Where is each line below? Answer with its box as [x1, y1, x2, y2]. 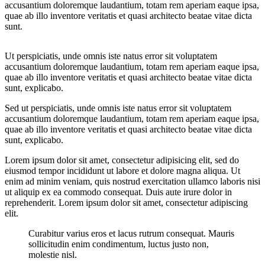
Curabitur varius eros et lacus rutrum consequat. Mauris [28, 228, 234, 238]
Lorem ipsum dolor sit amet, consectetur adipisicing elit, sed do [5, 154, 239, 165]
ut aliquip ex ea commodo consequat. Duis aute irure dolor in [5, 186, 232, 197]
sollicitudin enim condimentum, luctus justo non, [28, 238, 209, 249]
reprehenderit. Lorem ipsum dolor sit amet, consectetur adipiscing [5, 197, 248, 208]
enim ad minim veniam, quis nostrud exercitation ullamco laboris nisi [5, 176, 260, 186]
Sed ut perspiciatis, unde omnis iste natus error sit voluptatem [5, 102, 231, 113]
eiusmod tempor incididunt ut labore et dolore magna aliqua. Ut [5, 165, 240, 176]
